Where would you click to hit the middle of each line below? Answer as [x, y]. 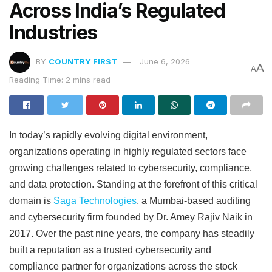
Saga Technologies [95, 200]
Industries [53, 32]
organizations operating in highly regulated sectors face [128, 151]
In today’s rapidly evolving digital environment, [108, 135]
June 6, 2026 [165, 61]
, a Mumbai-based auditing [194, 200]
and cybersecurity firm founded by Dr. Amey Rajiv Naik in [131, 217]
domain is [31, 200]
